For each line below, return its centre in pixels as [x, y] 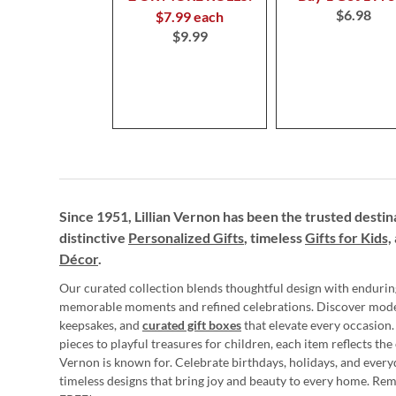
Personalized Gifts [186, 238]
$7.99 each [190, 17]
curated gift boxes [192, 325]
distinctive [94, 238]
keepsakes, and [101, 325]
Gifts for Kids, [348, 238]
